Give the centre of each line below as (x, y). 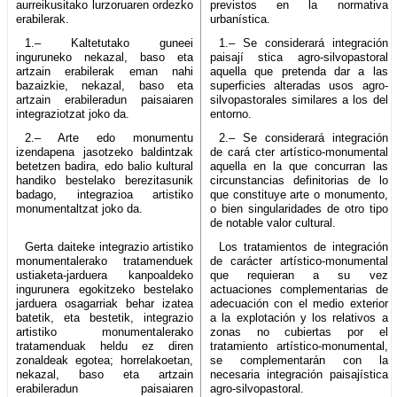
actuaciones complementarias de (299, 289)
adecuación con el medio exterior (299, 303)
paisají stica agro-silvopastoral (299, 57)
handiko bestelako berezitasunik (105, 180)
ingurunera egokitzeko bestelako (105, 289)
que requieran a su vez (299, 275)
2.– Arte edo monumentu (109, 137)
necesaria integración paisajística (299, 374)
